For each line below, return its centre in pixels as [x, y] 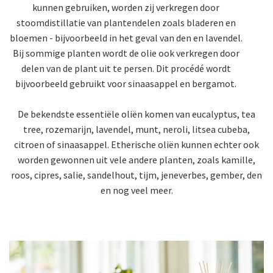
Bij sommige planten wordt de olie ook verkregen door [126, 53]
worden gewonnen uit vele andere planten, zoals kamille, [136, 159]
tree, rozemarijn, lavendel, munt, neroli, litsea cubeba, [136, 129]
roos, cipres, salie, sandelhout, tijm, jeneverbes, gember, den [136, 175]
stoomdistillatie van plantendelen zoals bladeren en [126, 22]
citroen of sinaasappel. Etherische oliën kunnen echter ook [136, 144]
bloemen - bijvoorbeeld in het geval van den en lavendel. [126, 37]
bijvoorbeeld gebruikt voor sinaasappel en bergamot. [126, 83]
